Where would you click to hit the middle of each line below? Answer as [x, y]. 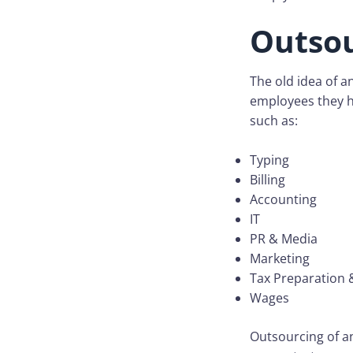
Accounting [283, 200]
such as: [274, 120]
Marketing [280, 259]
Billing [268, 180]
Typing [269, 160]
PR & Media [284, 239]
